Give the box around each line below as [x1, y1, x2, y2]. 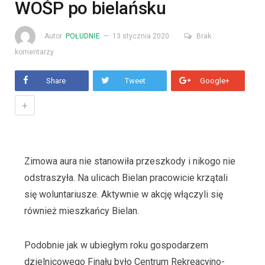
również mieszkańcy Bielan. [24, 205, 139, 217]
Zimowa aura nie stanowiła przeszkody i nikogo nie [24, 156, 235, 167]
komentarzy [15, 48, 54, 57]
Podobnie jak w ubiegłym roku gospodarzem [24, 239, 208, 251]
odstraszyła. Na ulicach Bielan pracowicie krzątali [24, 172, 228, 184]
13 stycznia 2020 [112, 31, 169, 40]
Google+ [200, 76, 230, 86]
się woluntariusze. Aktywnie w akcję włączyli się [24, 189, 223, 201]
